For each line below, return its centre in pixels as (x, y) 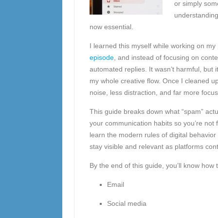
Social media (127, 203)
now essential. (111, 27)
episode (101, 57)
